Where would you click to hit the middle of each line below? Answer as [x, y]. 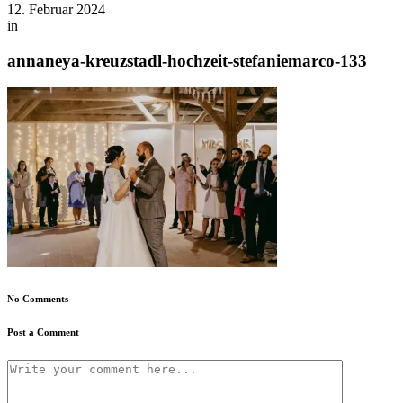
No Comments [38, 299]
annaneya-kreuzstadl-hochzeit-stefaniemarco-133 [187, 60]
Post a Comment [43, 332]
